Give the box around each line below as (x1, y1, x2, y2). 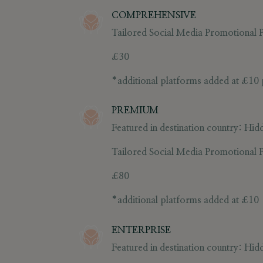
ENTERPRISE (111, 225, 171, 235)
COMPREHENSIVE (111, 10, 196, 20)
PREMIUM (111, 106, 159, 116)
